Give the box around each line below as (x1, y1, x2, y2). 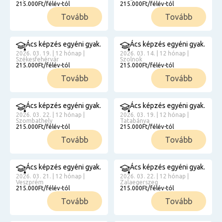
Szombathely (16, 117, 53, 124)
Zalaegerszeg (120, 179, 158, 185)
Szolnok (120, 56, 142, 62)
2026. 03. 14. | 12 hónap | (120, 50, 189, 56)
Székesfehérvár (16, 56, 59, 62)
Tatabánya (120, 117, 150, 124)
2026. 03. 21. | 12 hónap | (16, 173, 85, 179)
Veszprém (16, 179, 44, 185)
